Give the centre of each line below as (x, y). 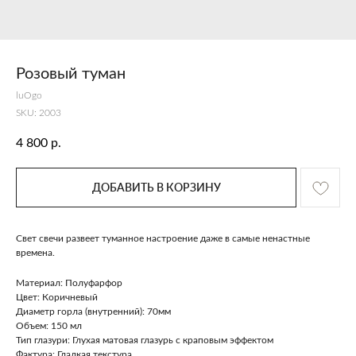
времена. (35, 253)
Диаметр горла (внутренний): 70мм (93, 311)
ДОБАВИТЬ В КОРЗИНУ (156, 187)
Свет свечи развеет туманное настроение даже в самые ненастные (163, 238)
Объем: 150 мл (49, 326)
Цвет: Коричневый (57, 297)
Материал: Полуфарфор (69, 283)
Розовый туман (71, 74)
